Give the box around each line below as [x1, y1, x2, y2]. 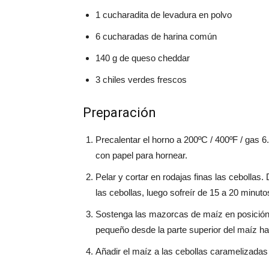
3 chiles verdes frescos [95, 74, 187, 85]
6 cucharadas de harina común [95, 31, 217, 41]
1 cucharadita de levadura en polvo [95, 10, 232, 20]
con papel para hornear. [95, 150, 187, 160]
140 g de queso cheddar [95, 53, 190, 63]
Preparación [83, 105, 156, 120]
